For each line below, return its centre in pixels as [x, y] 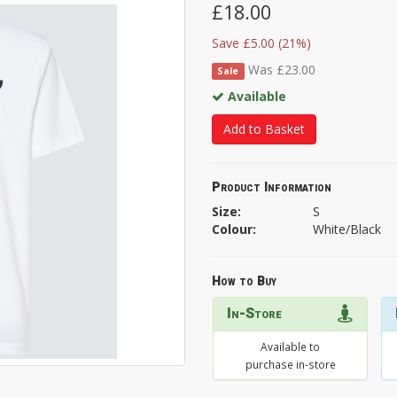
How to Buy [244, 281]
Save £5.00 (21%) [261, 43]
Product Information [272, 187]
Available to [290, 346]
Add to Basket [264, 128]
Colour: [234, 229]
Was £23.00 [281, 69]
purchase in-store [290, 364]
